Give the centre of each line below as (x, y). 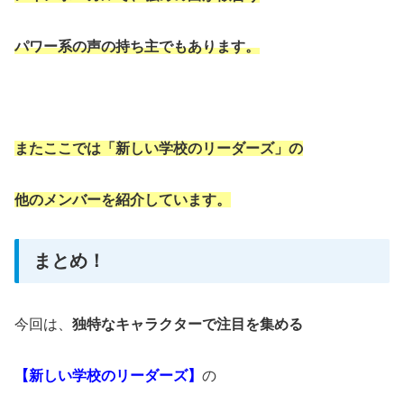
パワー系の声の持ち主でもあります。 (137, 46)
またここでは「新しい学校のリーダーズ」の (159, 149)
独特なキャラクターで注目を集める (188, 325)
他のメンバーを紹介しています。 (123, 199)
